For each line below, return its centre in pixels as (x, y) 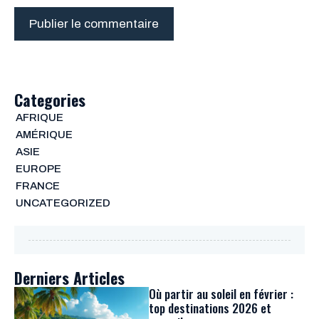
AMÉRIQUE (44, 135)
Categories (50, 100)
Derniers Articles (69, 278)
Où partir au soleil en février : (221, 294)
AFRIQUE (39, 117)
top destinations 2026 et (210, 308)
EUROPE (38, 169)
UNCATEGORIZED (63, 203)
